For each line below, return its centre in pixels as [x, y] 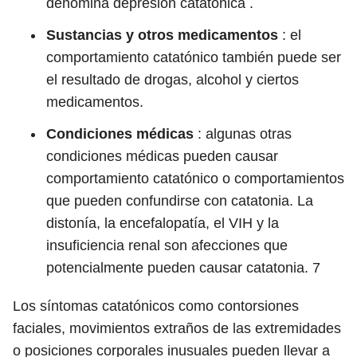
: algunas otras [243, 134]
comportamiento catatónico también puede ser [194, 57]
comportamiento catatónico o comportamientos [195, 178]
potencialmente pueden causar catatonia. [179, 268]
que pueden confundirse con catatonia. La [180, 201]
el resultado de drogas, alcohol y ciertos [173, 80]
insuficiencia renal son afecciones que [167, 245]
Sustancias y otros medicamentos [162, 35]
